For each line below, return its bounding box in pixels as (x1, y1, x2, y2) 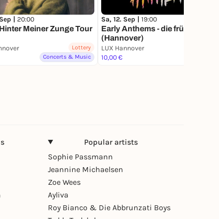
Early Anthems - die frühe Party (101, 24, 214, 33)
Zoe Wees (48, 177, 81, 187)
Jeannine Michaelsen (48, 164, 123, 174)
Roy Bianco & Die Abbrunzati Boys (48, 202, 171, 212)
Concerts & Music (43, 53, 91, 60)
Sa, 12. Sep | (101, 15, 141, 23)
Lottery (72, 44, 91, 51)
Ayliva (48, 190, 68, 199)
